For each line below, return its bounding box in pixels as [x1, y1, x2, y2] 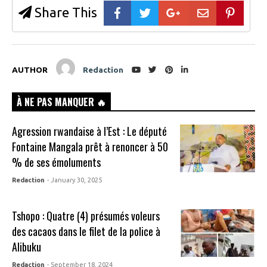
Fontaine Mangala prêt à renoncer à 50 [12, 139, 169, 155]
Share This [32, 5, 97, 20]
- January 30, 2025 [47, 176, 103, 184]
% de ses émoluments [12, 154, 101, 170]
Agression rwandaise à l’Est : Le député [12, 123, 167, 139]
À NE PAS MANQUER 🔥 [17, 95, 106, 110]
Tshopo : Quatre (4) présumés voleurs [12, 208, 160, 224]
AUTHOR [12, 65, 48, 75]
